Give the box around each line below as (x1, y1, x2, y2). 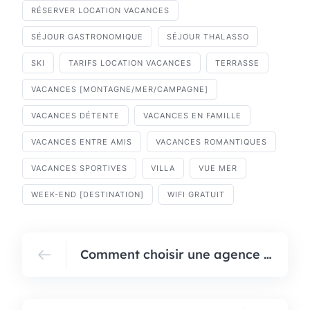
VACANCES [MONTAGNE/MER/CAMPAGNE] (31, 84, 208, 95)
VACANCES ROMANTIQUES (156, 137, 267, 147)
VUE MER (199, 163, 237, 174)
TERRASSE (215, 58, 259, 69)
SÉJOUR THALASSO (167, 32, 249, 42)
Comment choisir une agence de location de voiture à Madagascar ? (264, 246, 272, 263)
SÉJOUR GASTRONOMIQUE (31, 32, 143, 42)
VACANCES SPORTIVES (31, 163, 127, 174)
